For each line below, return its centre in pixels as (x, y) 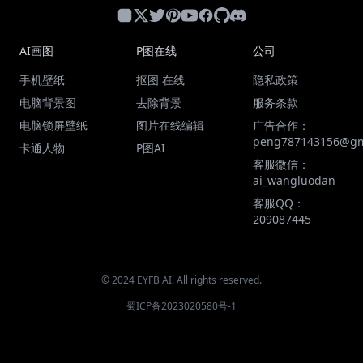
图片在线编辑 (170, 125)
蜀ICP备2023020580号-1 (181, 306)
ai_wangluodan (294, 180)
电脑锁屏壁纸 (53, 125)
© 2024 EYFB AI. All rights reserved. (181, 280)
